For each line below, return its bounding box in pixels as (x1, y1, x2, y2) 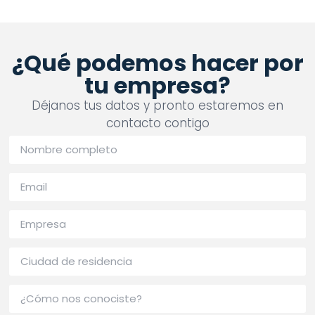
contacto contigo (105, 115, 210, 132)
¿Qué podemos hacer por (11, 47, 304, 79)
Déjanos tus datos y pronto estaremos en (32, 97, 283, 115)
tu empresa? (84, 70, 231, 102)
